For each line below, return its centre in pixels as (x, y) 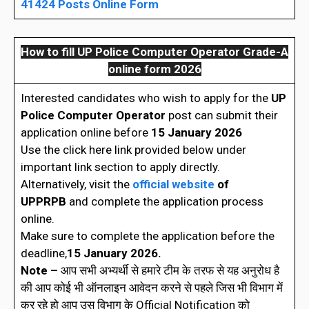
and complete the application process (165, 201)
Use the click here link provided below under (133, 149)
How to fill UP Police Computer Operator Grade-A (154, 51)
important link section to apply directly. (120, 167)
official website (172, 184)
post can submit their (223, 115)
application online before (86, 132)
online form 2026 (154, 69)
